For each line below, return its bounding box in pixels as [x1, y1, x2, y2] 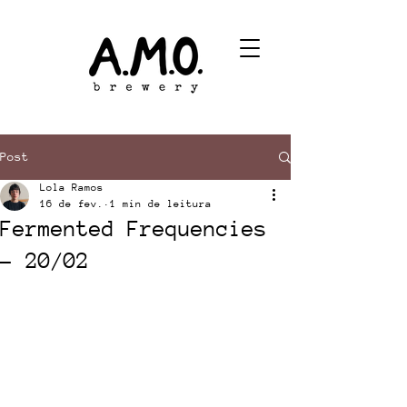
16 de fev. [40, 198, 104, 210]
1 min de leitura [110, 198, 212, 210]
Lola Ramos [40, 182, 104, 194]
